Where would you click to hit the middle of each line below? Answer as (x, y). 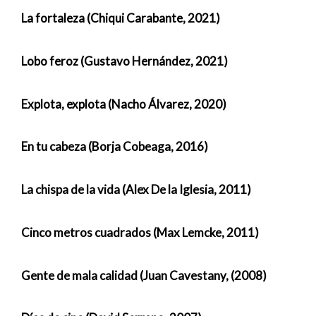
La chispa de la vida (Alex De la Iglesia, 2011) (136, 190)
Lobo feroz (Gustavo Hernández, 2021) (124, 61)
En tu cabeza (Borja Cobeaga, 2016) (115, 147)
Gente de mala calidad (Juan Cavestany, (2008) (144, 275)
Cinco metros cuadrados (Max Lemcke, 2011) (140, 232)
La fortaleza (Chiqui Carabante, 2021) (121, 18)
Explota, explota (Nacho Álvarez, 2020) (124, 104)
